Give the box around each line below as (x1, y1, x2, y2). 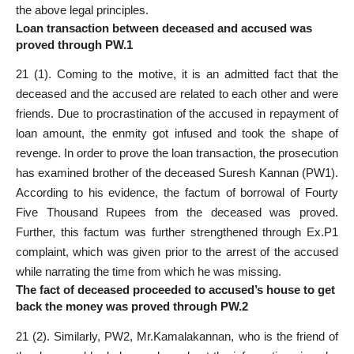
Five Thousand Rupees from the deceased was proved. (16, 205, 338, 220)
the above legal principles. (16, 2, 149, 17)
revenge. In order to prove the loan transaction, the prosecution (16, 146, 338, 160)
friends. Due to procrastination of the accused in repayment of (16, 107, 338, 121)
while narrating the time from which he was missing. (16, 265, 281, 279)
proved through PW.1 (16, 37, 133, 51)
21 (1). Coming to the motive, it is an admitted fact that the (16, 67, 338, 81)
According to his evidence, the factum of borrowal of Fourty (16, 186, 338, 200)
